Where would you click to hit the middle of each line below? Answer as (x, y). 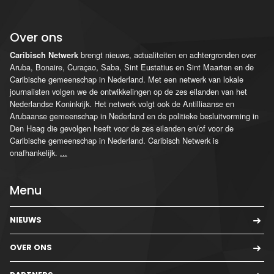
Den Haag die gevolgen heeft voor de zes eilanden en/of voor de (122, 128)
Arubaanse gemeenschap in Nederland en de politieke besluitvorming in (134, 116)
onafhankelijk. (35, 152)
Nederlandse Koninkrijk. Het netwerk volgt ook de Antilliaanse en (122, 103)
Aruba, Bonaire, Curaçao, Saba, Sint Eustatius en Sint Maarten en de (132, 67)
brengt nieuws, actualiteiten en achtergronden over (167, 54)
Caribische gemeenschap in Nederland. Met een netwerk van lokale (127, 79)
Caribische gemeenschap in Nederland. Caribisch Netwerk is (114, 140)
